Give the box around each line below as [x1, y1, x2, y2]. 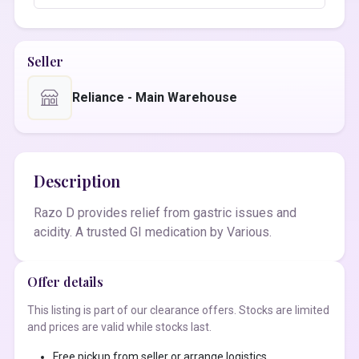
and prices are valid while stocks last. [27, 321, 212, 333]
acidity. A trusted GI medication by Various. [34, 224, 272, 240]
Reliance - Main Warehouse [72, 90, 237, 105]
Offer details [27, 273, 103, 290]
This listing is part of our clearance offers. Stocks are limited [27, 304, 329, 317]
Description [34, 170, 120, 192]
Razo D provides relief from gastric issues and [34, 205, 296, 220]
